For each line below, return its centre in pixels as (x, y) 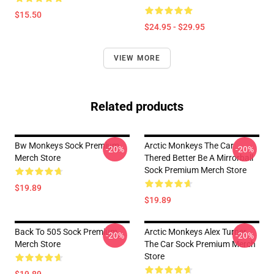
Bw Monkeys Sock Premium (67, 146)
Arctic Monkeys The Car (189, 146)
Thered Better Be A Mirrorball (199, 158)
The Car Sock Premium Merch (200, 244)
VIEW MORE (137, 58)
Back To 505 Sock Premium (66, 232)
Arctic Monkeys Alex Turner (195, 232)
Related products (137, 106)
